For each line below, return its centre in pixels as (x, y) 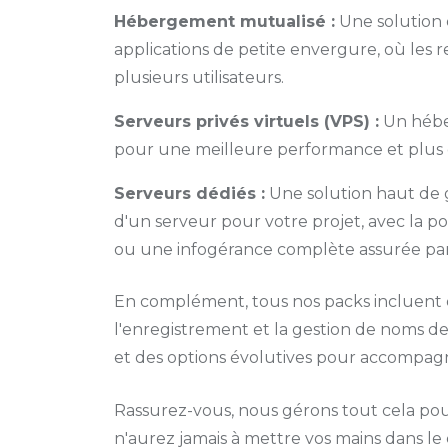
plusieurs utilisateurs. (199, 77)
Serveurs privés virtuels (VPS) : (246, 121)
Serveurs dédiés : (189, 193)
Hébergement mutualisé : (224, 21)
